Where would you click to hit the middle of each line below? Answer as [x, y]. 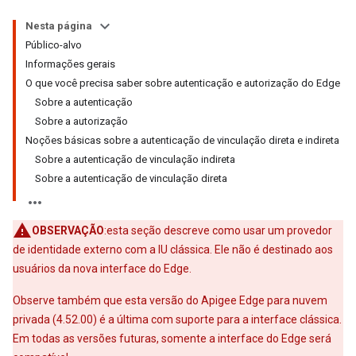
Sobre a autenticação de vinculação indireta [135, 159]
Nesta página [59, 26]
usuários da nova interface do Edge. [102, 269]
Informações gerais [70, 64]
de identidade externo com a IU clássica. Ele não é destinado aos [173, 250]
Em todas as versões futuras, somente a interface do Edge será [172, 339]
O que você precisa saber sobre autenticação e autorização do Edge [183, 83]
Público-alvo [54, 45]
